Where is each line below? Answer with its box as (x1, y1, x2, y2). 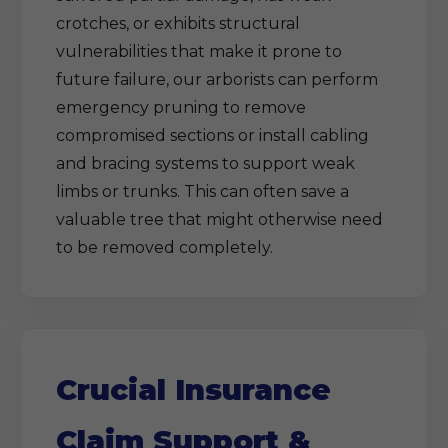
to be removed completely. (56, 238, 273, 257)
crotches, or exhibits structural (56, 14, 300, 33)
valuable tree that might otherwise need (56, 210, 383, 229)
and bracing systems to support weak (56, 154, 355, 173)
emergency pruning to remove (56, 98, 306, 117)
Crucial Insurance (56, 372, 331, 407)
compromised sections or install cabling (56, 126, 369, 145)
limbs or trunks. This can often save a (56, 182, 349, 201)
